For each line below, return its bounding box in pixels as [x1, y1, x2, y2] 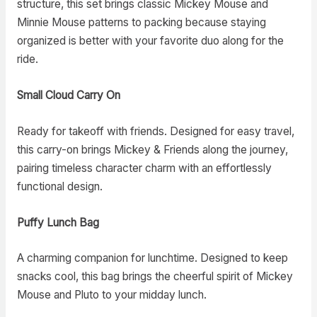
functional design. [16, 179, 103, 193]
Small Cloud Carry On [16, 88, 120, 103]
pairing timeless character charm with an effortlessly [16, 161, 272, 175]
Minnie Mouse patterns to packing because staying [16, 16, 266, 30]
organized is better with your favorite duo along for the [16, 34, 284, 48]
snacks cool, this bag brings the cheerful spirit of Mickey [16, 270, 293, 284]
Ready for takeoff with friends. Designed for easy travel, [16, 124, 294, 138]
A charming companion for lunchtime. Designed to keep [16, 251, 288, 265]
